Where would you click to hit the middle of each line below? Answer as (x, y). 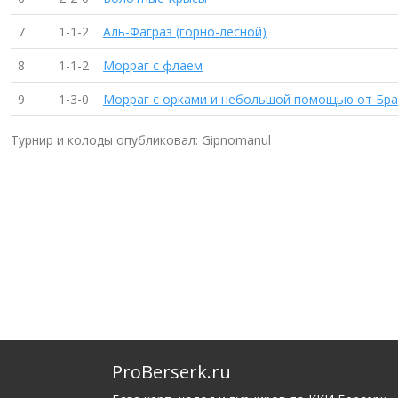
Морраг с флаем (153, 66)
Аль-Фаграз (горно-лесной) (185, 32)
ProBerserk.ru (171, 372)
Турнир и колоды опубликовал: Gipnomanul (141, 140)
